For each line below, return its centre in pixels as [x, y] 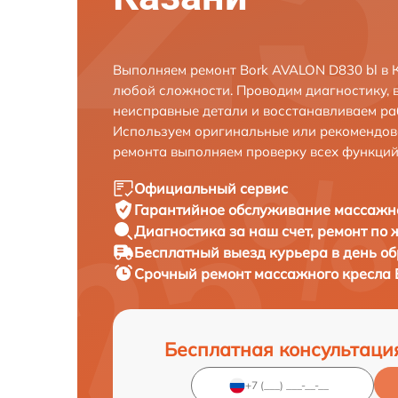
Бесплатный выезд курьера [233, 252]
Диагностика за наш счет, [226, 231]
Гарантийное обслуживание [234, 209]
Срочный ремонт [194, 273]
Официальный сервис [211, 188]
